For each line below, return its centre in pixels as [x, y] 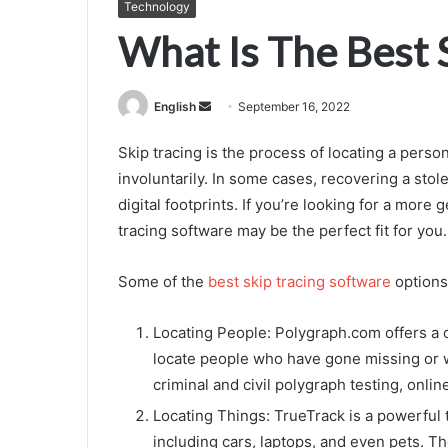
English [175, 106]
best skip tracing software [299, 281]
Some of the [163, 281]
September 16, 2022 [294, 106]
